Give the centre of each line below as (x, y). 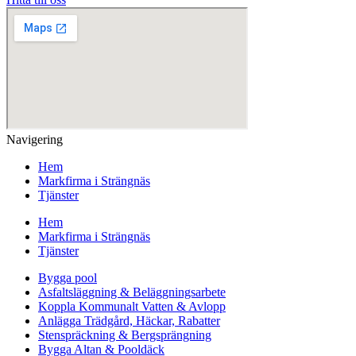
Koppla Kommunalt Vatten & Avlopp (132, 306)
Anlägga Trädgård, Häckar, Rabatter (129, 320)
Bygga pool (68, 277)
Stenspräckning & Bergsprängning (125, 335)
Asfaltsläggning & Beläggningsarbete (132, 292)
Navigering (35, 139)
